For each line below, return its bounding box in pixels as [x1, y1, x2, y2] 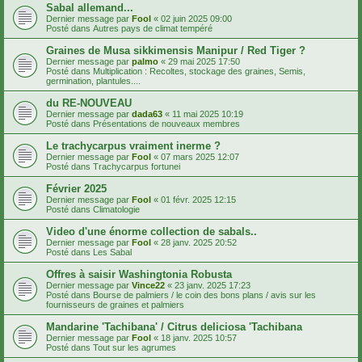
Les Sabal [93, 246, 132, 257]
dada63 [132, 108, 162, 119]
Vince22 [132, 280, 165, 290]
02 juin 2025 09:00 [161, 13, 232, 23]
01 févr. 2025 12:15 [161, 194, 236, 204]
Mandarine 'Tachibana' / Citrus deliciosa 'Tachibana [46, 320, 302, 333]
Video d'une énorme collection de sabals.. [46, 225, 257, 238]
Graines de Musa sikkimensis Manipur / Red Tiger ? [46, 44, 305, 57]
